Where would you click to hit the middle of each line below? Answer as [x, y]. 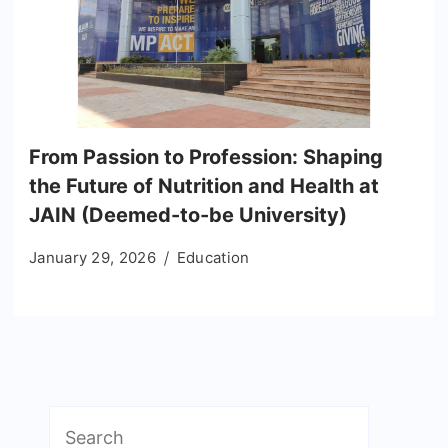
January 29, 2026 [92, 257]
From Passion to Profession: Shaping [206, 156]
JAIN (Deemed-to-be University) [188, 214]
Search [77, 420]
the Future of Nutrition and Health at [204, 185]
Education [213, 257]
